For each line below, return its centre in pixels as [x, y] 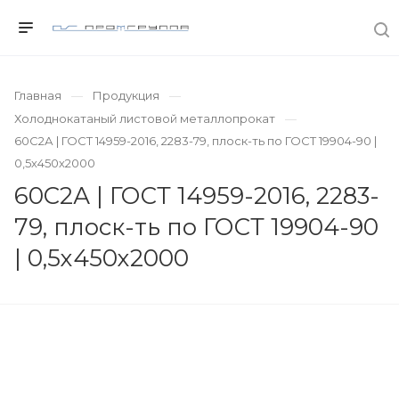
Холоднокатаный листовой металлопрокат [145, 118]
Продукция [126, 95]
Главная [38, 95]
